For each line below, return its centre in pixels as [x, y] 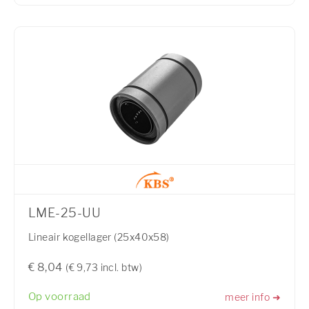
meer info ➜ [253, 297]
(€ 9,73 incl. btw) [104, 268]
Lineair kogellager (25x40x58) [99, 237]
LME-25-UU [64, 213]
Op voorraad [60, 297]
